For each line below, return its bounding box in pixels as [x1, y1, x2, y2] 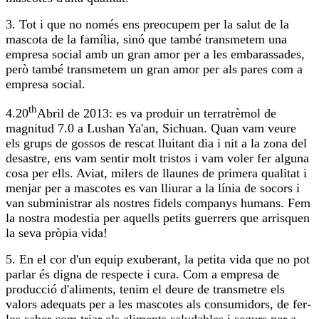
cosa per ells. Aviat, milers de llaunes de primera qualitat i [6, 166, 307, 181]
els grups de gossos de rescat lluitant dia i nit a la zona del [6, 136, 307, 151]
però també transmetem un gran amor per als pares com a [6, 62, 303, 77]
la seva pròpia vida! [6, 226, 108, 241]
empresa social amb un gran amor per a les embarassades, [6, 47, 305, 62]
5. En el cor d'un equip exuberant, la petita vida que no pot [6, 252, 310, 267]
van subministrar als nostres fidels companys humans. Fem [6, 196, 310, 211]
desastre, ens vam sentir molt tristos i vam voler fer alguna [6, 151, 309, 166]
